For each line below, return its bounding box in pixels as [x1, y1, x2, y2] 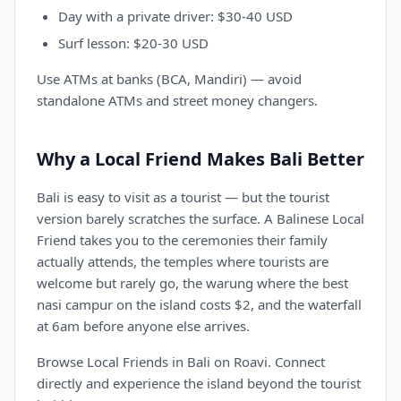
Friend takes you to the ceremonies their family [37, 231, 328, 249]
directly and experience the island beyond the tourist [37, 374, 361, 392]
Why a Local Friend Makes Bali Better [37, 147, 364, 171]
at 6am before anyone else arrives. [37, 317, 250, 335]
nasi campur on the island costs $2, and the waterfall [37, 295, 362, 313]
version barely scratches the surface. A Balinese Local [37, 209, 364, 227]
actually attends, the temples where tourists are [37, 252, 328, 270]
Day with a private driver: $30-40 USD [58, 7, 293, 25]
